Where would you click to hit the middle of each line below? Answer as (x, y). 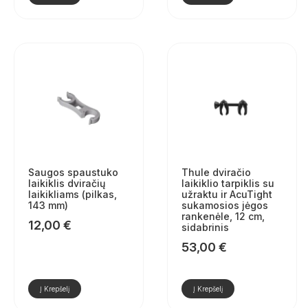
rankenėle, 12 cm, (223, 216)
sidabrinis (205, 227)
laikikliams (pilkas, (73, 194)
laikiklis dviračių (67, 183)
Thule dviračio (216, 172)
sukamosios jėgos (224, 205)
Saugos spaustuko (73, 172)
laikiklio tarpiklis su (228, 183)
